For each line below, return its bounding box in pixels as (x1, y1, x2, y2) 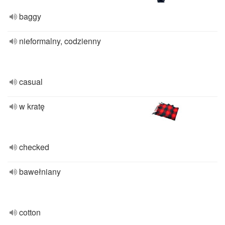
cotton (19, 206, 41, 218)
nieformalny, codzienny (19, 35, 101, 47)
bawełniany (19, 166, 61, 177)
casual (19, 76, 43, 87)
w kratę (19, 100, 45, 112)
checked (19, 141, 49, 153)
